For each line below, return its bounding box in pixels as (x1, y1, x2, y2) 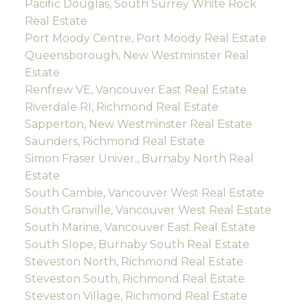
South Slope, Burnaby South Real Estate (24, 238, 250, 252)
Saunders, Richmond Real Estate (24, 135, 205, 148)
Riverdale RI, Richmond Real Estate (24, 100, 219, 114)
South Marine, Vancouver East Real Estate (24, 221, 256, 234)
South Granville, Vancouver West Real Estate (24, 203, 272, 217)
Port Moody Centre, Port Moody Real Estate (24, 32, 267, 45)
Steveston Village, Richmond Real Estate (24, 289, 247, 303)
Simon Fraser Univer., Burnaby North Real (24, 152, 254, 166)
